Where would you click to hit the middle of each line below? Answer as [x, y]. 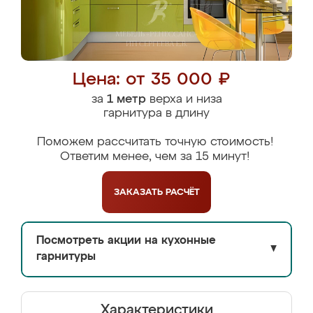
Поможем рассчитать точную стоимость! [155, 142]
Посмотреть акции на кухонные [126, 241]
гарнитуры [66, 257]
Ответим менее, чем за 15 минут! [155, 157]
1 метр [126, 100]
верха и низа [184, 100]
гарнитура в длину [156, 114]
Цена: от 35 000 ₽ [151, 80]
